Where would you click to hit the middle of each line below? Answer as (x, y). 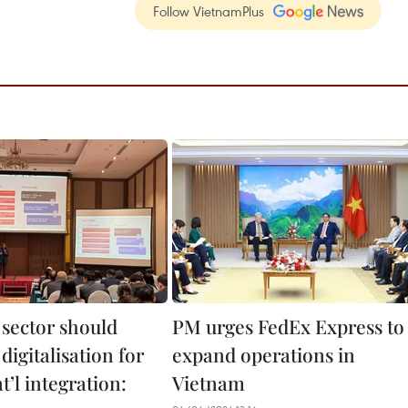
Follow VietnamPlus (209, 11)
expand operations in (264, 354)
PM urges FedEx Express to (288, 326)
